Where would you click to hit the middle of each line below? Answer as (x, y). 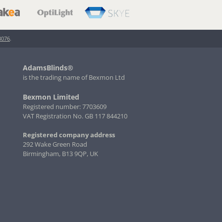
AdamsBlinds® (48, 68)
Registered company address (69, 135)
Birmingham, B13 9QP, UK (61, 154)
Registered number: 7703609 (65, 107)
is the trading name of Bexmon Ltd (74, 78)
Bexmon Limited (51, 97)
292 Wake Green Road (55, 144)
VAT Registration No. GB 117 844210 (75, 116)
